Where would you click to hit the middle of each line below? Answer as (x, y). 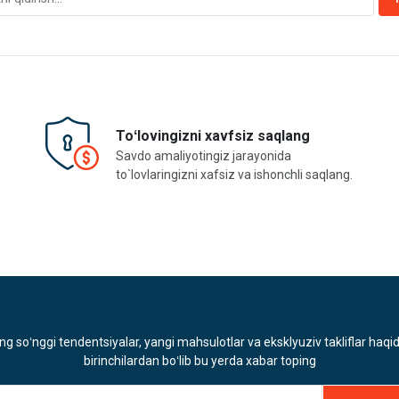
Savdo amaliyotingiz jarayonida (203, 156)
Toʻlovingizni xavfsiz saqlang (212, 136)
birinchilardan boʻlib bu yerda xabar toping (199, 361)
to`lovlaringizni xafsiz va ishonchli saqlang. (234, 175)
